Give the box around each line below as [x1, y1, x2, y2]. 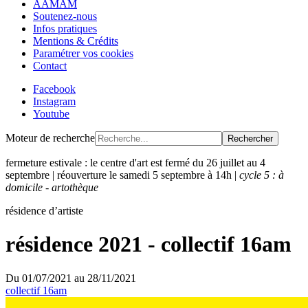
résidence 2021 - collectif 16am [5, 232, 291, 257]
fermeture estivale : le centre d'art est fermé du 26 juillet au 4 [5, 157, 265, 168]
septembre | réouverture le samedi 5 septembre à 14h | [5, 169, 239, 181]
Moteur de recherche [5, 132, 95, 144]
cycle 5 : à [239, 169, 284, 181]
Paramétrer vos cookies [33, 47, 133, 59]
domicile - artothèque [5, 181, 98, 193]
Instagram [33, 96, 76, 107]
